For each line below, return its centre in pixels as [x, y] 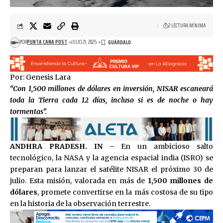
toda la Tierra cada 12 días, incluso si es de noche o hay [111, 100]
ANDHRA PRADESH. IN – [62, 147]
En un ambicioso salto [164, 147]
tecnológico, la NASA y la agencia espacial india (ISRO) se [111, 158]
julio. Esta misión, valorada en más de [79, 181]
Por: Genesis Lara [40, 77]
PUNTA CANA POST [47, 42]
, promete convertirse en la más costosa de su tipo [125, 192]
